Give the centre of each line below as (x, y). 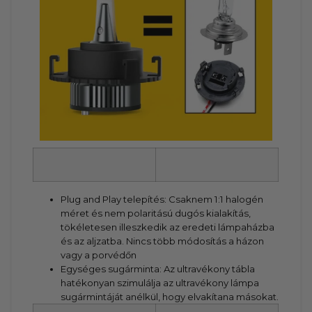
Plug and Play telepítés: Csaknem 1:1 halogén (162, 200)
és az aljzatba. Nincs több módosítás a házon (163, 241)
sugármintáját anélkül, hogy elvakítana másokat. (170, 297)
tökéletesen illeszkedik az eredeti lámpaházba (168, 227)
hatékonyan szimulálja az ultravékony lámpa (160, 283)
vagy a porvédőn (99, 255)
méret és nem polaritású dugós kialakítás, (156, 213)
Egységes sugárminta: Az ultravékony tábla (158, 269)
